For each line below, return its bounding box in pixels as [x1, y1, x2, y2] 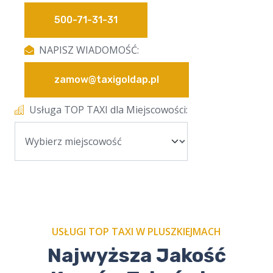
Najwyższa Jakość [47, 244, 226, 268]
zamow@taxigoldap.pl [54, 74, 159, 86]
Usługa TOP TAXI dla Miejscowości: [29, 103, 188, 117]
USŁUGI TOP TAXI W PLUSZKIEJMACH [52, 225, 221, 239]
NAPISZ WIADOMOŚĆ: [39, 43, 139, 57]
